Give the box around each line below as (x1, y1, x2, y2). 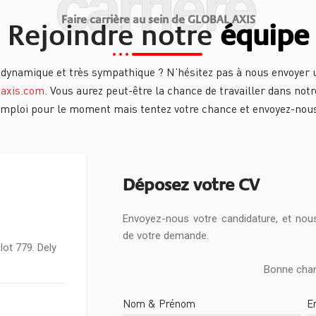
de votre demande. (122, 229, 209, 242)
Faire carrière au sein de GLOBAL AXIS (61, 13, 255, 26)
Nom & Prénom (122, 296, 195, 310)
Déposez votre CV (122, 174, 260, 195)
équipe (219, 18, 309, 52)
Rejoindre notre (7, 18, 220, 52)
